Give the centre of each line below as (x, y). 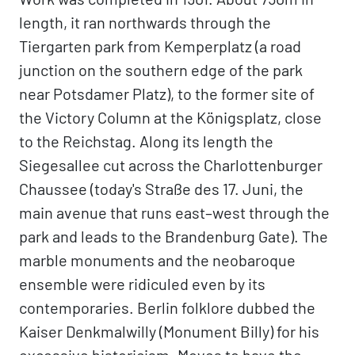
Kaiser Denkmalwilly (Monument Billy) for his (169, 331)
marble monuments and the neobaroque (157, 260)
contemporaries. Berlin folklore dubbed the (167, 307)
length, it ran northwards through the (145, 22)
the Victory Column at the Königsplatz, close (170, 117)
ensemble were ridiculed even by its (142, 284)
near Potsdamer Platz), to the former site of (167, 94)
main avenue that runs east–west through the (174, 212)
